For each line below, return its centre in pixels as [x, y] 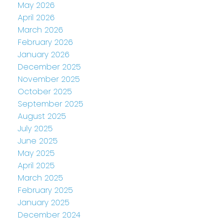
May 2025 [36, 153]
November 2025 [49, 79]
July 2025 [35, 129]
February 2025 [45, 190]
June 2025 [37, 141]
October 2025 [45, 92]
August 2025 [42, 116]
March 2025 [40, 178]
